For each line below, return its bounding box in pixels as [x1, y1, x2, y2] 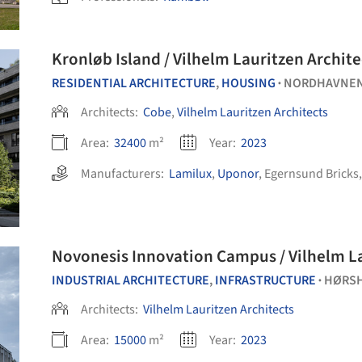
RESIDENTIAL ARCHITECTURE [52, 74, 216, 92]
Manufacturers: [81, 165, 169, 183]
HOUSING [221, 74, 276, 92]
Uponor [217, 165, 259, 183]
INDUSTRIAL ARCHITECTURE [52, 271, 209, 289]
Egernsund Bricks [264, 165, 359, 183]
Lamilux [169, 165, 212, 183]
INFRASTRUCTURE [215, 271, 316, 289]
